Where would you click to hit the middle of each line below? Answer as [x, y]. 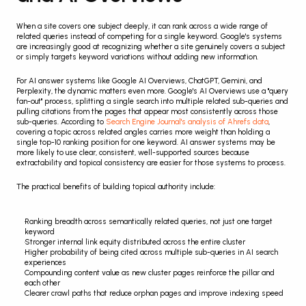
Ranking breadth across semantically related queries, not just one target [149, 222]
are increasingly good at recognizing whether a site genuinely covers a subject [151, 47]
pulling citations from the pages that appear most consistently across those [147, 112]
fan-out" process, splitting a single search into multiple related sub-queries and [152, 102]
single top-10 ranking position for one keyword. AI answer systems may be [146, 143]
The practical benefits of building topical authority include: [116, 187]
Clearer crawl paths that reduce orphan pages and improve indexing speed [154, 294]
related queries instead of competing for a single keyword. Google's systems [149, 37]
